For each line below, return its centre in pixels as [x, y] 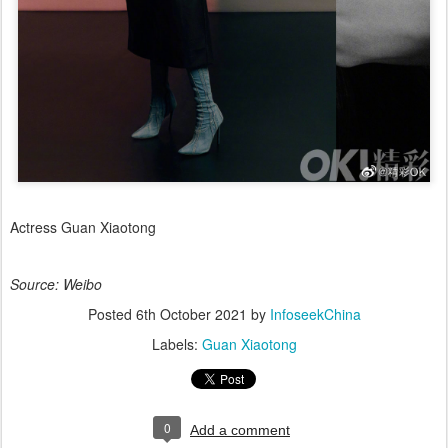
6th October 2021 [191, 313]
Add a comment [240, 429]
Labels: [176, 343]
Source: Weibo [56, 283]
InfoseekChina [315, 313]
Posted [111, 313]
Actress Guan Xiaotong [85, 226]
